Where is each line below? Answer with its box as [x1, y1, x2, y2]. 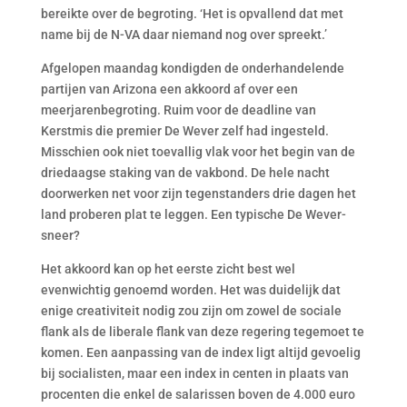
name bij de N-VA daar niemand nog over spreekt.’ [40, 27, 327, 42]
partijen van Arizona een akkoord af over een [40, 82, 298, 96]
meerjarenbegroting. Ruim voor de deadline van [40, 103, 316, 117]
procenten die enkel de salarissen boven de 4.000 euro [40, 387, 355, 402]
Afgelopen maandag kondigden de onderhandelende [40, 61, 344, 75]
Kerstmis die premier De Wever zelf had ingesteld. [40, 124, 329, 138]
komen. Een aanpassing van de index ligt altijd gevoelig [40, 345, 361, 360]
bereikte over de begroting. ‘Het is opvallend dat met [40, 6, 343, 21]
